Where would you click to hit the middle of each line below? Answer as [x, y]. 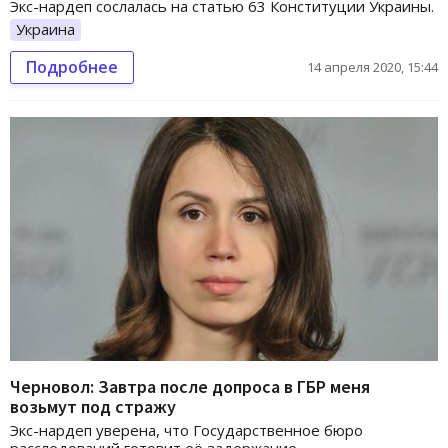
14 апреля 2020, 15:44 [372, 66]
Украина [45, 28]
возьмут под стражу [93, 407]
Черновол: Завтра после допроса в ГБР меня [190, 387]
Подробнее [72, 66]
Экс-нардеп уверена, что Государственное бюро [186, 430]
